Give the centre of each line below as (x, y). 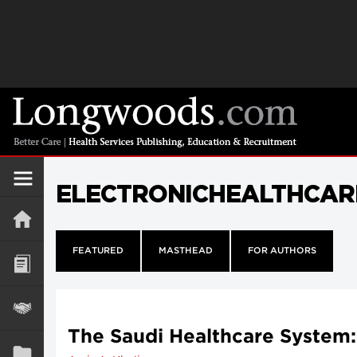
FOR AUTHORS (282, 251)
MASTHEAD (186, 251)
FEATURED (98, 251)
